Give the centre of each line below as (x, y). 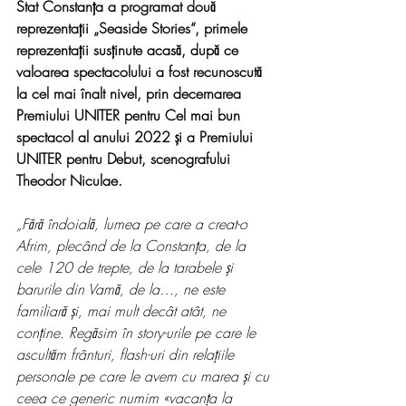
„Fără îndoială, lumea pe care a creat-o (134, 224)
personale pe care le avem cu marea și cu (145, 376)
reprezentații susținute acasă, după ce (130, 50)
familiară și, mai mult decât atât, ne (123, 311)
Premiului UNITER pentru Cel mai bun (130, 115)
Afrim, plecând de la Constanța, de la (133, 246)
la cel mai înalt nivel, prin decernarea (131, 93)
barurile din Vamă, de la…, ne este (123, 289)
